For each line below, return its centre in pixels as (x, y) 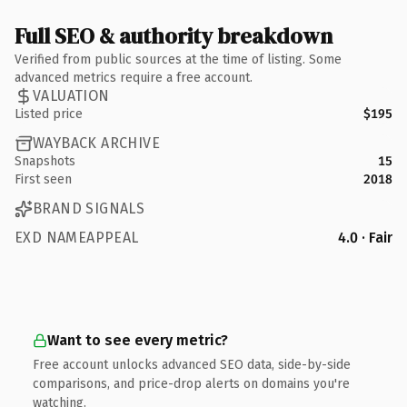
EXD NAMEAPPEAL (77, 237)
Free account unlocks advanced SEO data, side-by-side (192, 364)
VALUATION (71, 96)
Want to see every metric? (138, 340)
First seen (43, 179)
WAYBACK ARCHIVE (96, 143)
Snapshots (45, 161)
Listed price (49, 114)
